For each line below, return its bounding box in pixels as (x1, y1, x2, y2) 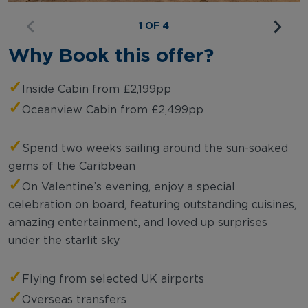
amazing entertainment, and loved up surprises (8, 217, 267, 228)
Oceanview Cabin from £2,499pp (22, 104, 207, 115)
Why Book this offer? (8, 43, 214, 65)
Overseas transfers (22, 294, 140, 305)
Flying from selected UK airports (22, 273, 225, 285)
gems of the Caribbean (8, 160, 135, 172)
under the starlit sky (8, 234, 120, 246)
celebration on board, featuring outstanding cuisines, (8, 199, 296, 210)
